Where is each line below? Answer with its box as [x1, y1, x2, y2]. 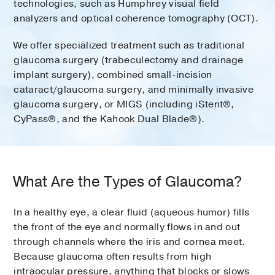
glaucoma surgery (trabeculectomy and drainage [14, 53, 244, 68]
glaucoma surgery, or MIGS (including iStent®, [14, 98, 234, 112]
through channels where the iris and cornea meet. [14, 235, 246, 249]
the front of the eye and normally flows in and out [14, 220, 241, 234]
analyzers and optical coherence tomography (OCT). [14, 12, 259, 26]
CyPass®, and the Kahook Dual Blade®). [14, 112, 205, 126]
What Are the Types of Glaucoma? [14, 172, 242, 192]
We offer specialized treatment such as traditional [14, 39, 245, 53]
